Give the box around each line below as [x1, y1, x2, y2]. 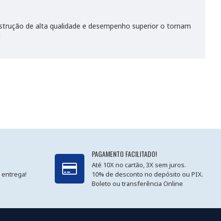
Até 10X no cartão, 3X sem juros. [91, 160, 186, 169]
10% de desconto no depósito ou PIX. [91, 170, 203, 179]
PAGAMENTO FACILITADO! [91, 148, 157, 159]
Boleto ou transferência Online [91, 179, 183, 188]
